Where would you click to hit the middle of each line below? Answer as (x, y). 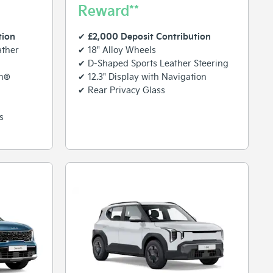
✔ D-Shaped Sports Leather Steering (153, 63)
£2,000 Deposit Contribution (149, 36)
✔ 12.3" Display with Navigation (142, 76)
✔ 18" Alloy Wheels (117, 49)
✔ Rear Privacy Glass (122, 90)
